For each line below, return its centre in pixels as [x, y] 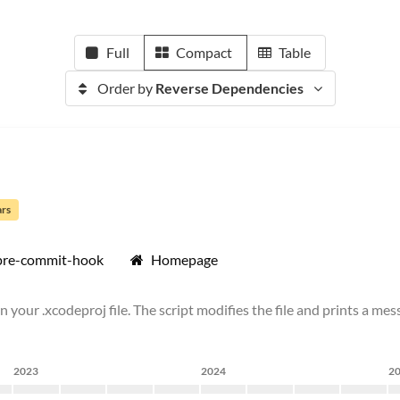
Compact [204, 52]
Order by [126, 88]
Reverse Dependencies [229, 88]
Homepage [184, 259]
